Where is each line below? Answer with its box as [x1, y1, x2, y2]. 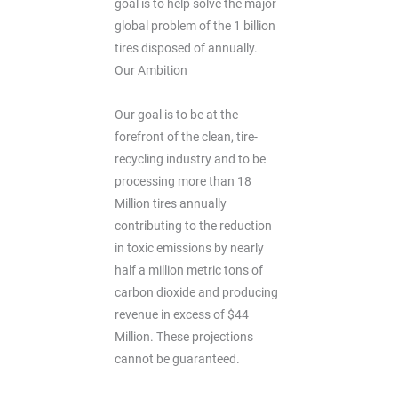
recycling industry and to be [115, 151, 267, 166]
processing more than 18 [115, 173, 252, 188]
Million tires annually [115, 195, 227, 211]
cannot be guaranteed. [115, 351, 241, 366]
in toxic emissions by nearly [115, 240, 265, 255]
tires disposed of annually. [115, 40, 259, 55]
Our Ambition [115, 62, 188, 77]
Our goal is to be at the [115, 107, 239, 122]
